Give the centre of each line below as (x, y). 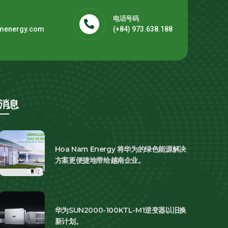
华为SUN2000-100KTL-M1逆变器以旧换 (120, 210)
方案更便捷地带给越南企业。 (100, 160)
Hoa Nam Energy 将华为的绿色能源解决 (120, 149)
